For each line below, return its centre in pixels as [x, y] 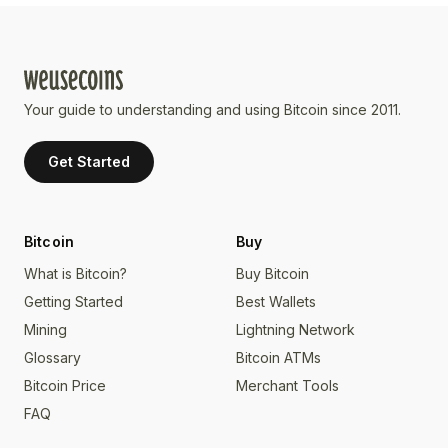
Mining [45, 329]
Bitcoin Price [65, 385]
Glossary [52, 357]
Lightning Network [295, 329]
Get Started [89, 161]
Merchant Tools [287, 385]
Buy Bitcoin [272, 273]
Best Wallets [276, 301]
